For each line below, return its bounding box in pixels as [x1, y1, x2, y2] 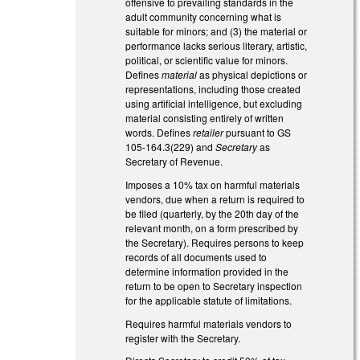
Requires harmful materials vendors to [125, 316, 292, 330]
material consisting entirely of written [125, 110, 284, 125]
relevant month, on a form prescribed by [125, 220, 299, 235]
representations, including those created [125, 81, 301, 96]
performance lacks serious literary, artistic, [125, 38, 308, 52]
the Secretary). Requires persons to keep [125, 235, 305, 249]
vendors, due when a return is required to [125, 191, 305, 206]
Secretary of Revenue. [125, 153, 223, 168]
